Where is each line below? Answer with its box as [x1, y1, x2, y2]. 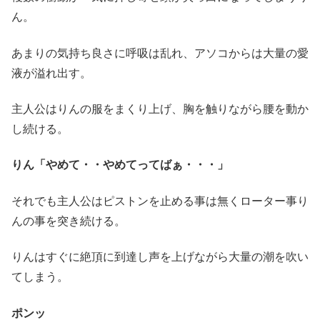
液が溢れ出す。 [11, 66, 91, 79]
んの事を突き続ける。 [11, 214, 126, 227]
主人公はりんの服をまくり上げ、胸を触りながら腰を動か [11, 103, 309, 116]
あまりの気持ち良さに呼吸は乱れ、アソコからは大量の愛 [11, 46, 309, 59]
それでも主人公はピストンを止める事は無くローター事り [11, 194, 309, 207]
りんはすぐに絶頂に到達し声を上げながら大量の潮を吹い [11, 251, 309, 264]
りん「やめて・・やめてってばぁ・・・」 [11, 159, 229, 171]
